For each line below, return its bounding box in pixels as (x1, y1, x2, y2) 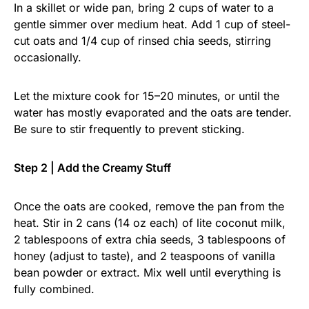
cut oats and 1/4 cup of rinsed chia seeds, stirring (14, 34, 271, 48)
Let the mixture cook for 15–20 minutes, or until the (14, 89, 279, 103)
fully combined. (14, 282, 94, 297)
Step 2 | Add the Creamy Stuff (14, 161, 171, 175)
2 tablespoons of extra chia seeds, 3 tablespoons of (14, 232, 286, 247)
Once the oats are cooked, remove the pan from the (14, 199, 284, 214)
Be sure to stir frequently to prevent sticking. (14, 122, 245, 137)
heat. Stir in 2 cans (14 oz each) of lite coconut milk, (14, 216, 286, 230)
